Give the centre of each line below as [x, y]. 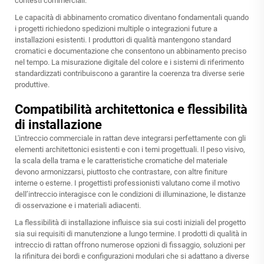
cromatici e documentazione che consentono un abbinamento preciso [131, 51]
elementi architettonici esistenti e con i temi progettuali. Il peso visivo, [130, 150]
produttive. [32, 85]
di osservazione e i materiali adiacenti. [78, 206]
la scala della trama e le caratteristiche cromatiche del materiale [121, 161]
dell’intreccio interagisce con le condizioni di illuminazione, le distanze [130, 194]
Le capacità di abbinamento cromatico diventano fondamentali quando [132, 18]
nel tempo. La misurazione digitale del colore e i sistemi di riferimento [129, 62]
